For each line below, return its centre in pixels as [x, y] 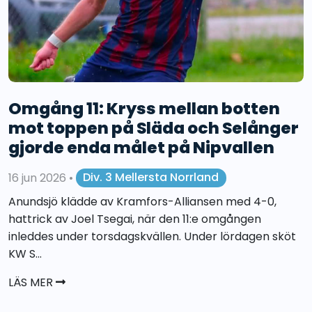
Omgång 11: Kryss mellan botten [144, 108]
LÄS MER [32, 282]
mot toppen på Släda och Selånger [154, 127]
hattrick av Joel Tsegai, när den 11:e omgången [135, 219]
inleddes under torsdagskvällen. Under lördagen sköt [152, 236]
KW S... [25, 253]
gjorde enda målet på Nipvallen [141, 147]
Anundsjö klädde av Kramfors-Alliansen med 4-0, [142, 201]
